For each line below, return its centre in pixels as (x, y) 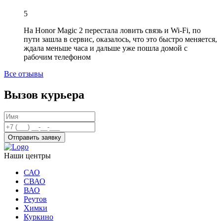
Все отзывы (24, 74)
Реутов (35, 199)
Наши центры (27, 155)
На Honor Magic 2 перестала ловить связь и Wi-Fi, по (112, 30)
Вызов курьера (44, 94)
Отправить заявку (35, 137)
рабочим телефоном (57, 57)
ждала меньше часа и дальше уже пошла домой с (106, 48)
